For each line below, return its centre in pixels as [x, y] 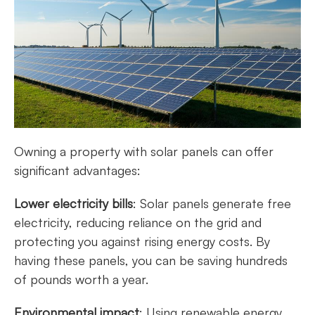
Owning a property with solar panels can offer [144, 152]
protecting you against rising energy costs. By [142, 242]
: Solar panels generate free [212, 204]
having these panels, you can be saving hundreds [151, 261]
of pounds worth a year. [83, 279]
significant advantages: [79, 171]
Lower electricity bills [73, 204]
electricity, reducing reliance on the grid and [138, 223]
